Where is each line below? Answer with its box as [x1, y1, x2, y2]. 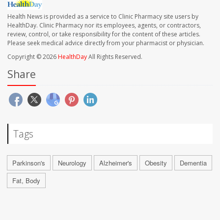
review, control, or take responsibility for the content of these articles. [7, 30, 200, 39]
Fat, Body [12, 176, 40, 186]
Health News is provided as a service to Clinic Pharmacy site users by [7, 12, 198, 21]
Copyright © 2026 [7, 53, 58, 61]
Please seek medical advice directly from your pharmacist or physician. [7, 39, 204, 48]
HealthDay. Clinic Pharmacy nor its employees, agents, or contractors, [7, 21, 201, 30]
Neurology [58, 158, 86, 168]
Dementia [180, 158, 207, 168]
